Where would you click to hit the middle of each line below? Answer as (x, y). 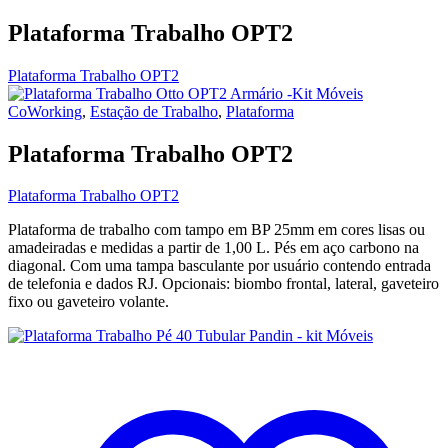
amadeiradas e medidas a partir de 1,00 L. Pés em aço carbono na (213, 248)
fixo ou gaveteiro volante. (88, 302)
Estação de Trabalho (154, 111)
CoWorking (45, 111)
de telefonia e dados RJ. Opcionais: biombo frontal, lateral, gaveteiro (223, 284)
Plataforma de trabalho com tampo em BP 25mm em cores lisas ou (216, 230)
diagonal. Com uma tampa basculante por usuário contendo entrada (219, 266)
